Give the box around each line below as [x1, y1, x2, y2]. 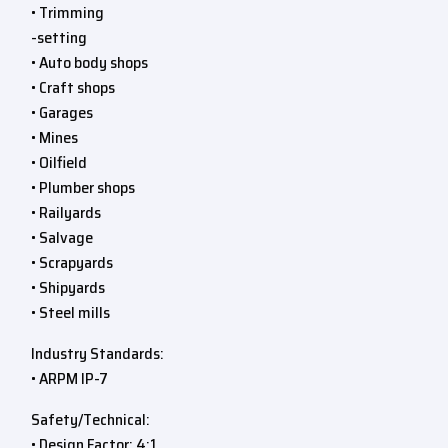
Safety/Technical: [31, 407, 150, 432]
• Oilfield [31, 150, 87, 175]
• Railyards [31, 200, 101, 225]
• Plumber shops [31, 175, 135, 200]
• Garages [31, 100, 93, 125]
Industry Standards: [31, 341, 164, 366]
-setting [31, 25, 87, 50]
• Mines [31, 125, 78, 150]
